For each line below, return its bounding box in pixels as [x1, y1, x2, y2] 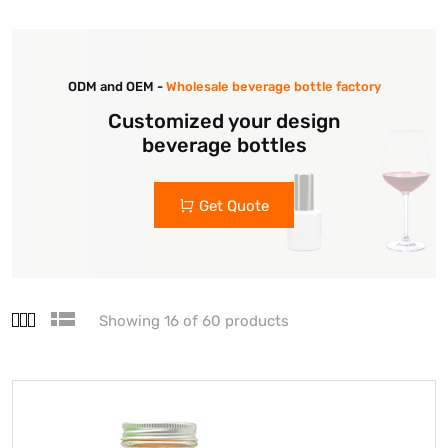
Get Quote [199, 197, 269, 216]
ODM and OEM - [67, 79, 166, 95]
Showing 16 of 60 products [99, 312, 289, 331]
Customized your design [108, 109, 340, 134]
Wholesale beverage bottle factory [165, 79, 381, 95]
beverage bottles [141, 133, 307, 158]
